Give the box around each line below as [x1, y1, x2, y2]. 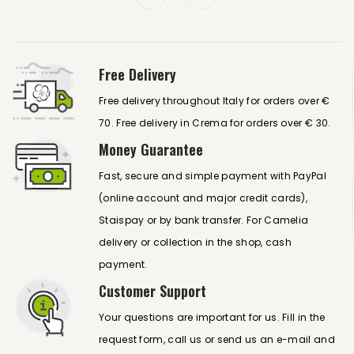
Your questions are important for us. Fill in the [99, 311, 326, 324]
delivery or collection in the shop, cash [99, 235, 292, 249]
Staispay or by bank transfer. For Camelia [99, 213, 309, 227]
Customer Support [99, 281, 206, 301]
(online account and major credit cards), [99, 191, 308, 205]
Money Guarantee [99, 139, 203, 160]
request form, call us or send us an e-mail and [99, 333, 335, 346]
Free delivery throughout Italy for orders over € [99, 94, 330, 107]
